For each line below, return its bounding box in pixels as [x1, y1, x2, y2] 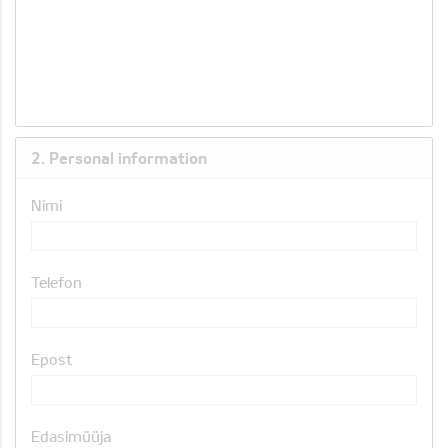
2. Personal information [31, 148, 207, 167]
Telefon [31, 273, 82, 291]
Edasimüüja [31, 427, 111, 445]
